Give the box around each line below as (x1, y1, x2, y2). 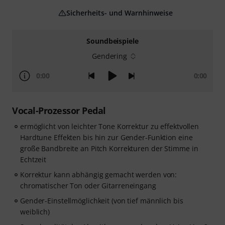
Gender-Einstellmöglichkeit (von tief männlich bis (20, 196, 183, 205)
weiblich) (20, 207, 50, 216)
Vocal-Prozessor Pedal (12, 104, 106, 117)
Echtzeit (20, 155, 47, 164)
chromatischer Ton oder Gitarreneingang (20, 181, 156, 190)
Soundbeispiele (86, 36, 139, 46)
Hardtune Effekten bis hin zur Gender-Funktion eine (20, 133, 193, 142)
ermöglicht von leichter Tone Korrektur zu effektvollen (20, 122, 199, 131)
